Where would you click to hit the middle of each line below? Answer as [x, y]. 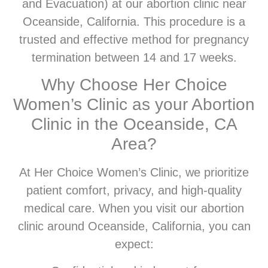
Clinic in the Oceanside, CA [134, 124]
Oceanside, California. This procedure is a [134, 21]
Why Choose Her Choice [134, 85]
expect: [134, 244]
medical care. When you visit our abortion [134, 208]
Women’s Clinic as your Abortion [134, 105]
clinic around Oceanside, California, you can [134, 226]
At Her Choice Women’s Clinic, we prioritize [134, 173]
